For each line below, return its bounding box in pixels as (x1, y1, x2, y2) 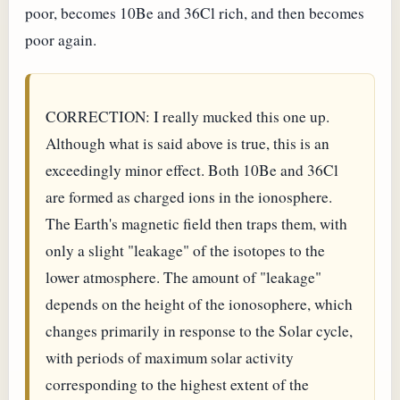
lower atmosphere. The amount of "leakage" (45, 266, 321, 287)
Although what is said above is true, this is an (45, 132, 329, 154)
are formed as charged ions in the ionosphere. (45, 186, 332, 207)
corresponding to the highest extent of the (45, 373, 309, 395)
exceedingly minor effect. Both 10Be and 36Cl (45, 159, 338, 180)
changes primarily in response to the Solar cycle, (45, 320, 353, 341)
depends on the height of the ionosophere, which (45, 293, 353, 314)
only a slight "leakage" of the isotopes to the (45, 239, 325, 261)
